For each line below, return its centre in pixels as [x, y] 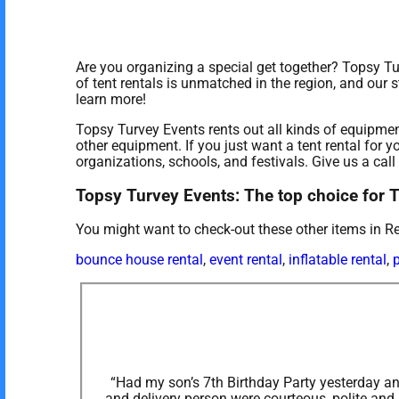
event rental [245, 260]
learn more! [110, 99]
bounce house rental [139, 260]
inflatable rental [337, 260]
